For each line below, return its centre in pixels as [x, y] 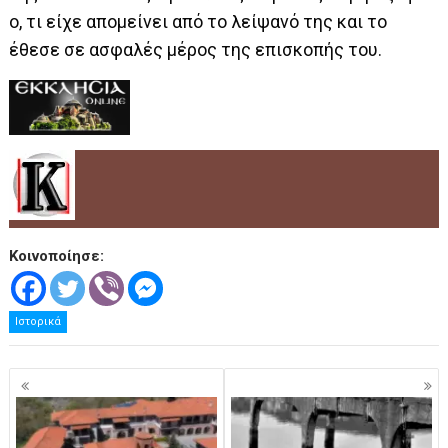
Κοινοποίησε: [57, 255]
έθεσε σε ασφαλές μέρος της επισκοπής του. [198, 49]
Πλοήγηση [63, 379]
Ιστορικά [38, 321]
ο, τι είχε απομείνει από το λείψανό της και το [198, 21]
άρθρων [50, 403]
